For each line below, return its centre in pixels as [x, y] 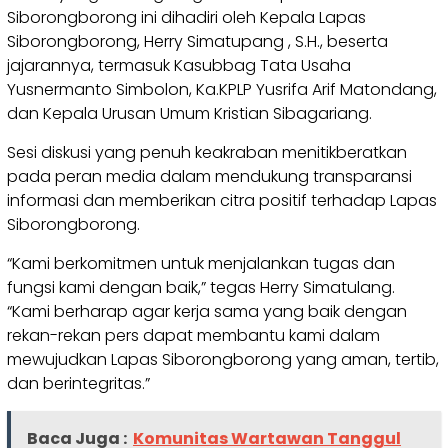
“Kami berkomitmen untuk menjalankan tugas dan [201, 264]
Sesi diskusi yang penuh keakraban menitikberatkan [207, 153]
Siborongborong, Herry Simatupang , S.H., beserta [197, 42]
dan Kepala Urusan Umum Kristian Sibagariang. [189, 114]
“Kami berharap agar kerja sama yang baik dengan [207, 312]
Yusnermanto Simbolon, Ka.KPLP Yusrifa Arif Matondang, [222, 90]
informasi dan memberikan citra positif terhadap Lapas [222, 201]
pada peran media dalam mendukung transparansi [209, 177]
